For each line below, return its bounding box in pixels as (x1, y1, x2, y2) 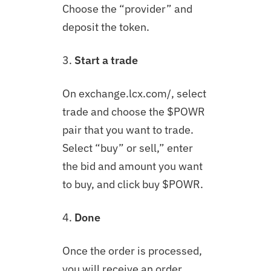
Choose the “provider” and (62, 2, 192, 16)
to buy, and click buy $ (62, 177, 169, 191)
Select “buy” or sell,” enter (62, 141, 193, 155)
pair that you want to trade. (62, 123, 194, 137)
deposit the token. (62, 20, 149, 34)
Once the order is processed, (62, 244, 202, 258)
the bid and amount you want (62, 159, 203, 173)
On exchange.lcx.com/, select (62, 87, 206, 100)
